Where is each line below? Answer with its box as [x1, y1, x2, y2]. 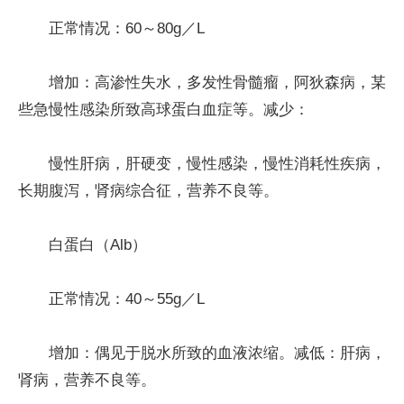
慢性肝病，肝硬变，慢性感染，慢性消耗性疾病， [49, 154, 386, 172]
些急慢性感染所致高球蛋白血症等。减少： [18, 100, 309, 118]
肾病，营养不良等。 [18, 371, 156, 389]
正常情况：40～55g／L [49, 289, 205, 308]
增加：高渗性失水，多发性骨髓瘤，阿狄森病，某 [49, 73, 386, 91]
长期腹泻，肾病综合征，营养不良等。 [18, 181, 279, 199]
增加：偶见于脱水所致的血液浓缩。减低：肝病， [49, 344, 386, 362]
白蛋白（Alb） [49, 235, 147, 253]
